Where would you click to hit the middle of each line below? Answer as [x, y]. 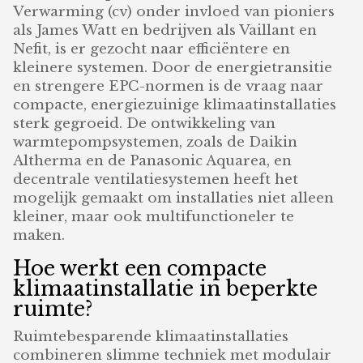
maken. [39, 235]
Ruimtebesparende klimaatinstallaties [151, 336]
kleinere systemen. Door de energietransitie [173, 67]
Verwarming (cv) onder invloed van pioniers [174, 11]
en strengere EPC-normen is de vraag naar [169, 86]
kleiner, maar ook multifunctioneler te [154, 216]
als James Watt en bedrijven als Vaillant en [165, 30]
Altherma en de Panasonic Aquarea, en [153, 160]
